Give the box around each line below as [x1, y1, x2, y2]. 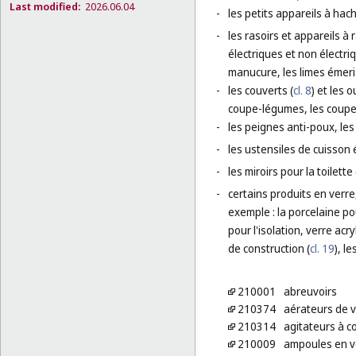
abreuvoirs [283, 284, 337, 300]
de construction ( [228, 241, 310, 257]
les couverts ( [228, 83, 293, 99]
